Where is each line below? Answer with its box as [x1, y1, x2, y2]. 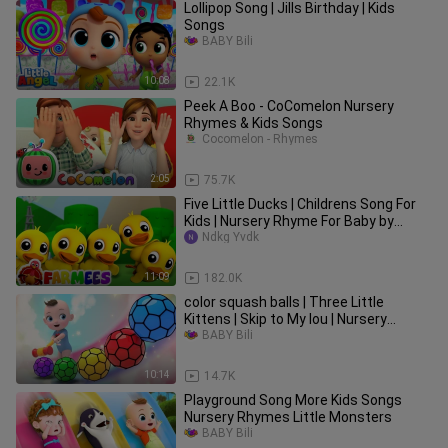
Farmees [184, 230, 241, 246]
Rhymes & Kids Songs [184, 115, 323, 131]
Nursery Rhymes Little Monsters [184, 409, 392, 425]
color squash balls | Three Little [184, 294, 384, 310]
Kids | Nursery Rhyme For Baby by [184, 213, 394, 229]
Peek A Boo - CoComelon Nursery [184, 98, 394, 114]
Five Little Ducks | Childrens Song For [184, 196, 416, 212]
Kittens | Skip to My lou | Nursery [184, 311, 387, 327]
